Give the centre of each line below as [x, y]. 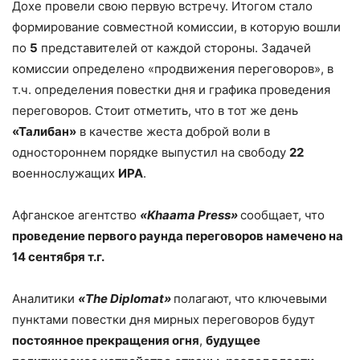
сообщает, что [282, 215]
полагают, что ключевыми [250, 298]
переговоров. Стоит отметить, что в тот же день [155, 110]
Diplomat [137, 298]
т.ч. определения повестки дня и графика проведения [171, 89]
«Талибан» [44, 131]
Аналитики [45, 298]
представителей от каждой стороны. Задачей [174, 47]
